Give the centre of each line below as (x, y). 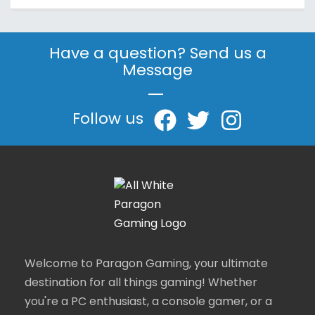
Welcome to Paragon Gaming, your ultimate (146, 265)
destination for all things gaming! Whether (141, 284)
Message (157, 72)
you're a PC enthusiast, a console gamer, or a (148, 303)
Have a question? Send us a (157, 55)
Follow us (108, 121)
